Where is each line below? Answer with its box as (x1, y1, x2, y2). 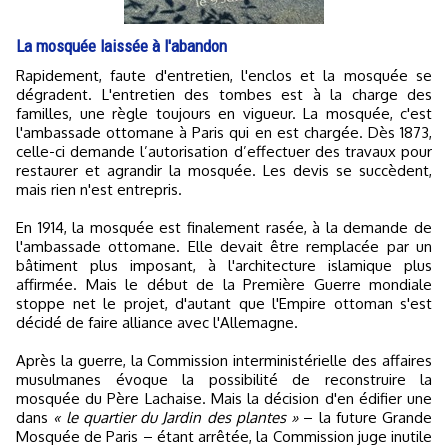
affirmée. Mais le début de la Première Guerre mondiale (16, 275, 432, 295)
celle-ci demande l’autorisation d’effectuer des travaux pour (16, 142, 432, 162)
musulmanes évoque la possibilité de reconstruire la (16, 370, 432, 390)
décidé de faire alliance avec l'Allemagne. (16, 313, 298, 333)
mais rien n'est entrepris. (16, 180, 182, 200)
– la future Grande (298, 408, 432, 428)
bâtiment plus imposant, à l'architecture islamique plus (16, 256, 432, 276)
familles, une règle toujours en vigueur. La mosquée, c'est (16, 104, 432, 124)
